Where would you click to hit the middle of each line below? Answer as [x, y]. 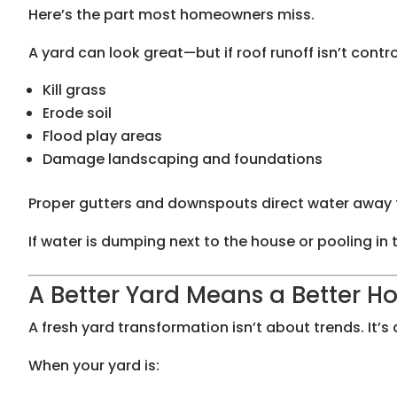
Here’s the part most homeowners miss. [171, 15]
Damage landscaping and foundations [183, 160]
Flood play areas [102, 136]
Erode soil [77, 113]
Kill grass [74, 90]
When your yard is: [94, 366]
